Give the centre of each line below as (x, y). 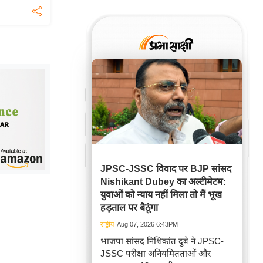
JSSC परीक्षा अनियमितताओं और (156, 254)
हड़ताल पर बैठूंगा (129, 208)
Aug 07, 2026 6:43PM (147, 225)
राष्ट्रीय (107, 225)
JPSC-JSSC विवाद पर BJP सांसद (166, 169)
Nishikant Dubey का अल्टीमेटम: (163, 182)
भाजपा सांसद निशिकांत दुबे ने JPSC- (162, 241)
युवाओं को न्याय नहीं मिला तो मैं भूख (161, 195)
